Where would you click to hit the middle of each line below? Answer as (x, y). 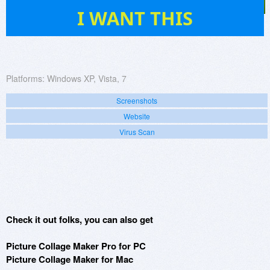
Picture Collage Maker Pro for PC (76, 246)
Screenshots (137, 101)
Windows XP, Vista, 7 (87, 79)
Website (137, 116)
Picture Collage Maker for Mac (70, 259)
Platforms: (25, 79)
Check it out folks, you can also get (80, 220)
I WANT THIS (135, 18)
